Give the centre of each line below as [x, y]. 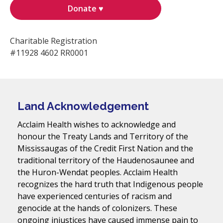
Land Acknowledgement [83, 106]
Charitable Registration [54, 41]
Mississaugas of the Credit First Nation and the [105, 149]
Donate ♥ [86, 8]
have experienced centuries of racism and [95, 196]
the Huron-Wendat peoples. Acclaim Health [98, 172]
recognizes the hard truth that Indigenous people [110, 184]
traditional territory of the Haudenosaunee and [106, 161]
